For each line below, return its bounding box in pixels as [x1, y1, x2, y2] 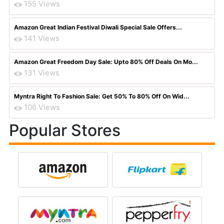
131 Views [24, 68, 59, 77]
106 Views [24, 102, 60, 112]
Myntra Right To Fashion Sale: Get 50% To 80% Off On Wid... [14, 92, 189, 100]
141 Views [24, 33, 59, 43]
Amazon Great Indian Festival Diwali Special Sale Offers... [14, 23, 182, 31]
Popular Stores [9, 120, 120, 140]
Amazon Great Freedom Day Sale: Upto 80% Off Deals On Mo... [14, 58, 198, 65]
